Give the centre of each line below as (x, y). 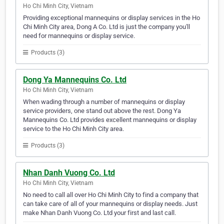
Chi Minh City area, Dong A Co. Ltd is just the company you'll (106, 27)
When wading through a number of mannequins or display (104, 102)
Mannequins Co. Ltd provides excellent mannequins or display (110, 120)
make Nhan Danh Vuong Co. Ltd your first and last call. (99, 213)
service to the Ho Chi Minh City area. (73, 129)
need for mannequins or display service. (79, 36)
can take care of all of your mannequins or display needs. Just (110, 204)
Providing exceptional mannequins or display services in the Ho (111, 18)
